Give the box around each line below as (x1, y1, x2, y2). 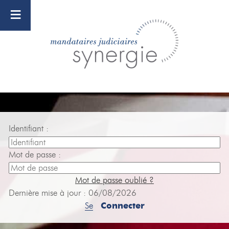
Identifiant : (9, 124, 49, 133)
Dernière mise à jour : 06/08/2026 (9, 189, 136, 198)
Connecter (100, 202, 145, 211)
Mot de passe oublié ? (75, 176, 154, 185)
